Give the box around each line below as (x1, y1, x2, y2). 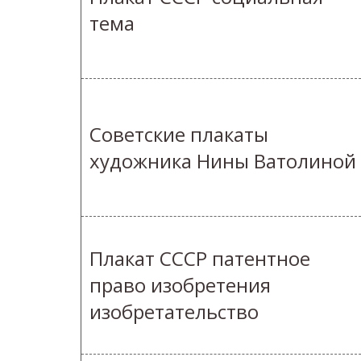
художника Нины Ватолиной (89, 147, 356, 175)
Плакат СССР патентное (89, 245, 310, 272)
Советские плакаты (89, 121, 268, 148)
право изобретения (89, 272, 271, 299)
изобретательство (89, 298, 259, 326)
